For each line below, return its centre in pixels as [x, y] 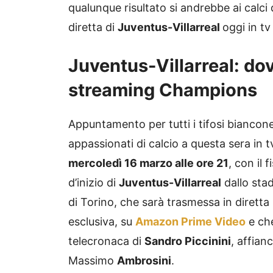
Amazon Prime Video [190, 222]
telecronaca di [106, 241]
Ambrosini [144, 261]
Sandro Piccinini [188, 241]
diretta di [93, 27]
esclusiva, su [102, 222]
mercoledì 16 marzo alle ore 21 [148, 163]
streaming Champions [163, 90]
